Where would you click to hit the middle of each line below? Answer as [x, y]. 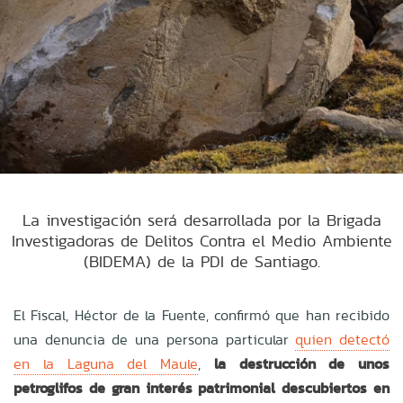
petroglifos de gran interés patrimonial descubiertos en [201, 388]
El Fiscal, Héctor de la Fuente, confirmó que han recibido [201, 315]
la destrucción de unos [295, 363]
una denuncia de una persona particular [155, 339]
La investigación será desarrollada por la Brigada [201, 219]
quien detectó [343, 339]
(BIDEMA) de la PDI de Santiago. [201, 261]
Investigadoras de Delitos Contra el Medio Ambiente [201, 240]
